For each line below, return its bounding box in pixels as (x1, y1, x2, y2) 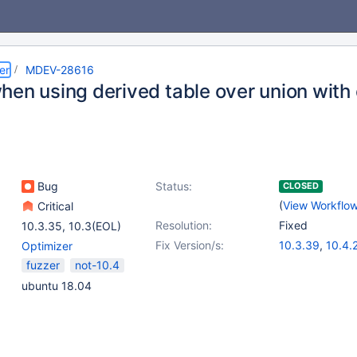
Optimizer (22, 239, 73, 253)
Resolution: (155, 218, 212, 232)
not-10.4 (75, 258, 120, 272)
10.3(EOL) (69, 219, 121, 233)
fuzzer (26, 258, 60, 272)
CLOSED (283, 180, 319, 191)
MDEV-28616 (25, 63, 94, 76)
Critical (34, 199, 73, 213)
